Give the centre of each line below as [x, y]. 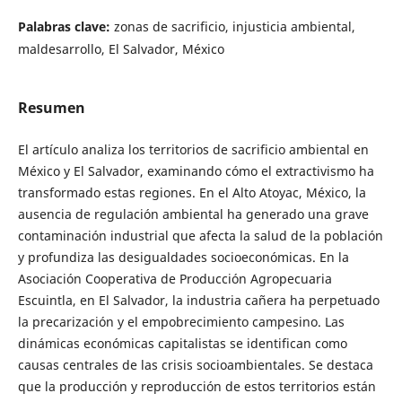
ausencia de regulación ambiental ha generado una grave [193, 214]
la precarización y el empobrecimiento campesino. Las [181, 322]
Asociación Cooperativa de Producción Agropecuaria [175, 279]
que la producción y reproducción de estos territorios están [197, 387]
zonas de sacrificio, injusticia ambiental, [234, 27]
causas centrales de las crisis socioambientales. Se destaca [195, 365]
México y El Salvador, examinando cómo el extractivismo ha [196, 171]
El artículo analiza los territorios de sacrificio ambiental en [193, 150]
